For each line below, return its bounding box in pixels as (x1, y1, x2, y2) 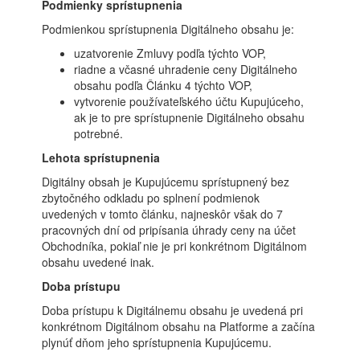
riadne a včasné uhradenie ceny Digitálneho (74, 61, 298, 77)
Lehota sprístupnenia (42, 149, 161, 166)
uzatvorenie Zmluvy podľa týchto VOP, (74, 45, 267, 61)
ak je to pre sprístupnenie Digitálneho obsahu (74, 109, 305, 125)
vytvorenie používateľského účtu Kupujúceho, (74, 93, 305, 109)
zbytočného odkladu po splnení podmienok (42, 190, 260, 206)
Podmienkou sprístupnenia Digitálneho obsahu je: (42, 21, 295, 37)
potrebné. (74, 125, 124, 141)
